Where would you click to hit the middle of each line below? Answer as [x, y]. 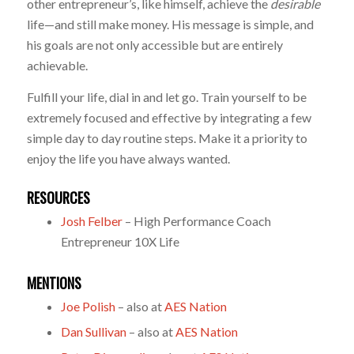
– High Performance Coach [196, 220]
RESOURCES [58, 197]
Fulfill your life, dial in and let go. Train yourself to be [166, 96]
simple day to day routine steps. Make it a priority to [167, 137]
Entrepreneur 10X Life [120, 241]
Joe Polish [88, 306]
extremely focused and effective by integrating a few [169, 117]
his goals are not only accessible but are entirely [154, 45]
